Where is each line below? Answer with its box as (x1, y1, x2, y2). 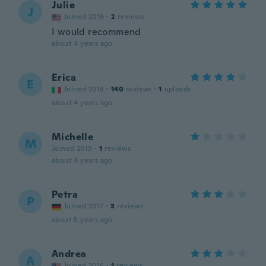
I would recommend (52, 26, 141, 38)
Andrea (52, 248, 87, 260)
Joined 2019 (52, 144, 93, 153)
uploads (164, 84, 191, 94)
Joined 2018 (64, 84, 104, 94)
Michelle (52, 131, 94, 143)
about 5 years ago (52, 215, 113, 224)
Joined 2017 (64, 201, 104, 211)
